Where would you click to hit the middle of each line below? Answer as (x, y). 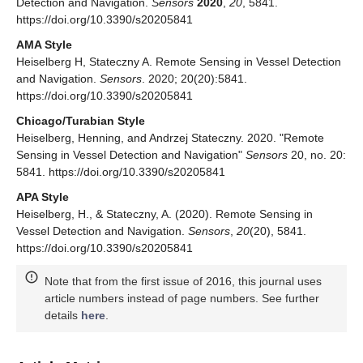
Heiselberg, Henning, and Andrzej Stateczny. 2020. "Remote (170, 137)
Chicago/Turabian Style (81, 120)
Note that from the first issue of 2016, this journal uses (183, 281)
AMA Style (44, 44)
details (63, 315)
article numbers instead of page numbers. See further (182, 298)
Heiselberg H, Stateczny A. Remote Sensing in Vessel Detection (179, 61)
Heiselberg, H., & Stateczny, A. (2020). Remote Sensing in (164, 214)
